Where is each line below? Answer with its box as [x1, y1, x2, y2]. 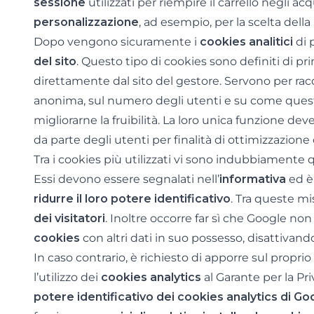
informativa [219, 172, 286, 186]
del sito [34, 55, 76, 68]
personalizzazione [34, 15, 139, 29]
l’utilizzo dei [34, 271, 101, 284]
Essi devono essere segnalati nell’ [34, 172, 219, 186]
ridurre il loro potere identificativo [34, 192, 231, 205]
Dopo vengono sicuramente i [34, 35, 200, 48]
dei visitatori [34, 212, 105, 225]
